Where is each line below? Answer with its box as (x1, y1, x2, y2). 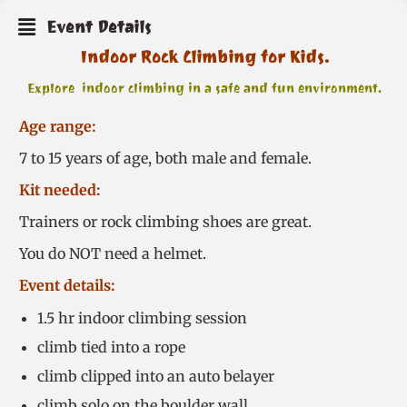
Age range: (19, 117, 96, 135)
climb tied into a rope (37, 338, 185, 356)
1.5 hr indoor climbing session (37, 309, 247, 327)
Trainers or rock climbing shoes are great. (19, 213, 312, 231)
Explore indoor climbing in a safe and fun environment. (26, 80, 382, 97)
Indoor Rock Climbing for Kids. (79, 46, 329, 68)
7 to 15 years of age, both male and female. (19, 149, 312, 167)
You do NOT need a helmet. (19, 244, 206, 263)
